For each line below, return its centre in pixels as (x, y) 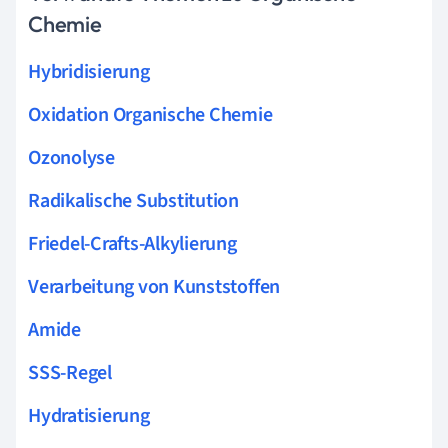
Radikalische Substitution (133, 200)
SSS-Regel (70, 372)
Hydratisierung (89, 415)
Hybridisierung (89, 71)
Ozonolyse (71, 157)
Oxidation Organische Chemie (150, 114)
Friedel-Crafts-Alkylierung (132, 243)
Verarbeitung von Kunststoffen (154, 286)
